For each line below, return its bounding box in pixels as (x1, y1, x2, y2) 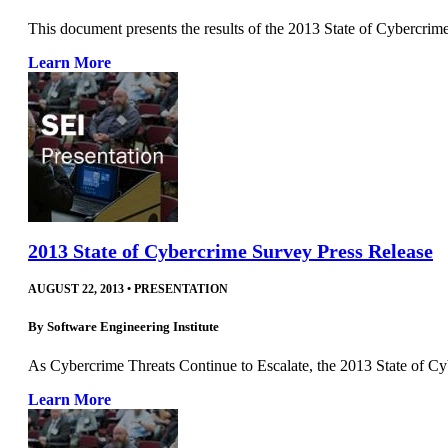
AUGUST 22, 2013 (28, 281, 124, 296)
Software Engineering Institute (47, 318, 219, 334)
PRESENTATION (134, 281, 228, 296)
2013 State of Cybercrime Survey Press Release (28, 239, 433, 262)
